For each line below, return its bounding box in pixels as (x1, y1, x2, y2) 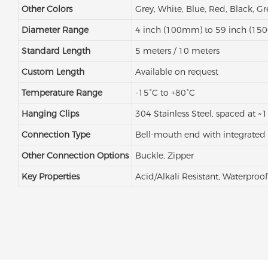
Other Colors (21, 4, 72, 15)
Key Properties (21, 171, 80, 182)
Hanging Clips (21, 108, 79, 120)
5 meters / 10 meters (135, 45, 220, 57)
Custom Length (21, 66, 84, 78)
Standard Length (21, 45, 90, 57)
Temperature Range (21, 87, 102, 99)
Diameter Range (21, 25, 89, 36)
